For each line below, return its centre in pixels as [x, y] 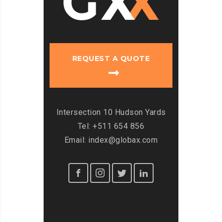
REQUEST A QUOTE [111, 59]
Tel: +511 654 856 [111, 126]
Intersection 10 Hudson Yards [111, 112]
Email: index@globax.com [111, 140]
